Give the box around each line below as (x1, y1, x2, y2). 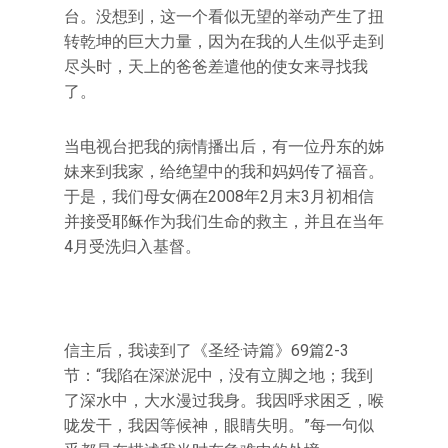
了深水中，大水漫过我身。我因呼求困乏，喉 (64, 391, 384, 410)
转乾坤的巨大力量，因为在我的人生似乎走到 (64, 32, 384, 51)
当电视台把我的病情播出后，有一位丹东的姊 (64, 137, 384, 156)
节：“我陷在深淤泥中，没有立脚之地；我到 (64, 366, 373, 385)
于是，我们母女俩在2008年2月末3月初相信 (64, 187, 374, 206)
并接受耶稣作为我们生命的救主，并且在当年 (64, 212, 384, 231)
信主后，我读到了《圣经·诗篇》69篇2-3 (64, 341, 349, 360)
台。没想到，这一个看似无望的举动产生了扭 (64, 7, 384, 26)
